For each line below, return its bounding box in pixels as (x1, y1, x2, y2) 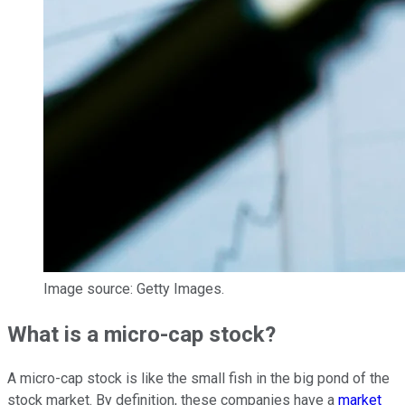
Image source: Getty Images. (43, 279, 224, 297)
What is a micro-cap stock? (7, 321, 276, 347)
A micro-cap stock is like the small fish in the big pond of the (7, 370, 390, 388)
